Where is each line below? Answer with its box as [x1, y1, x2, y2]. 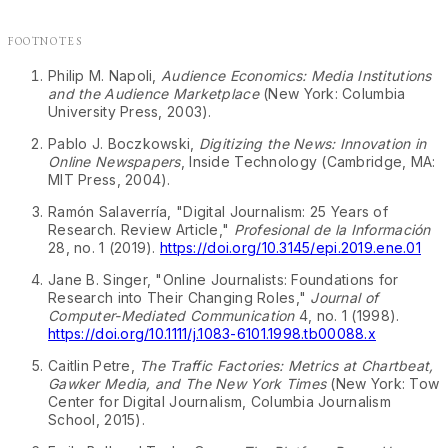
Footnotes [8, 29, 83, 51]
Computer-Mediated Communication [48, 307, 295, 325]
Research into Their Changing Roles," [48, 289, 311, 307]
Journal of [310, 289, 379, 307]
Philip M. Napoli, [48, 67, 162, 85]
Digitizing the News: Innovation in [198, 135, 427, 153]
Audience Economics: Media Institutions [161, 67, 432, 85]
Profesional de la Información [233, 221, 431, 239]
